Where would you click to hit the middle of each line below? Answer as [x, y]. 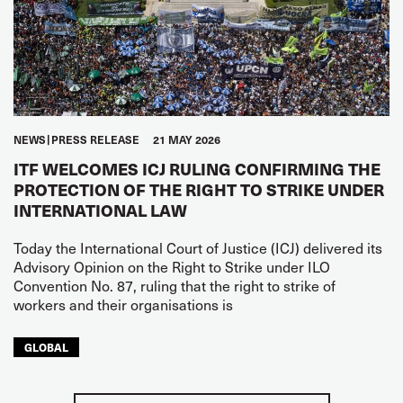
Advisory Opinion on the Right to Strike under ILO [172, 266]
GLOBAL [46, 347]
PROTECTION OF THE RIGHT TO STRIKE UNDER [199, 189]
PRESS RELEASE [95, 139]
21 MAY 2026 [187, 139]
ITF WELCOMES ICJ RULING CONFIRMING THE [197, 169]
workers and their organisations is [123, 304]
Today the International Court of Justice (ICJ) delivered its [198, 247]
